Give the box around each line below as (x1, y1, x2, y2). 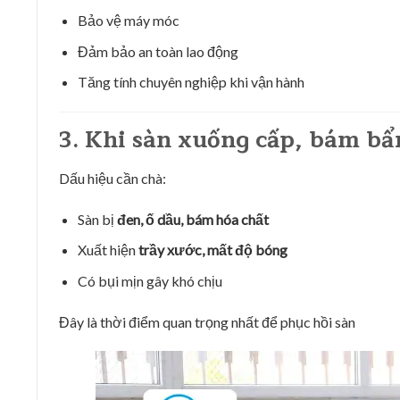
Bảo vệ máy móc (77, 12, 179, 29)
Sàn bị (77, 210, 117, 228)
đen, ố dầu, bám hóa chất (116, 210, 269, 228)
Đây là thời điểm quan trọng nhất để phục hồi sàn (59, 312, 355, 330)
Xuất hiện (77, 241, 138, 259)
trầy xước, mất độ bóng (137, 241, 287, 259)
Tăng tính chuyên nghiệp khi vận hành (77, 73, 304, 91)
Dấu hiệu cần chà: (59, 169, 166, 187)
